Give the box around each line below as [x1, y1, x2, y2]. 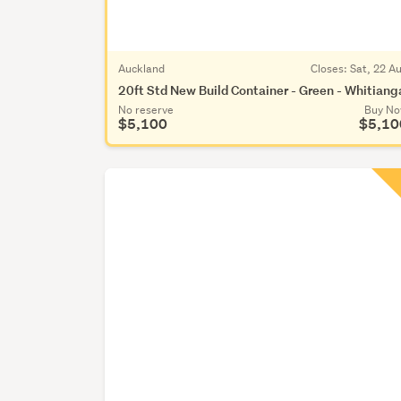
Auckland [118, 60, 166, 76]
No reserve [118, 101, 175, 117]
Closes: [311, 60, 350, 76]
